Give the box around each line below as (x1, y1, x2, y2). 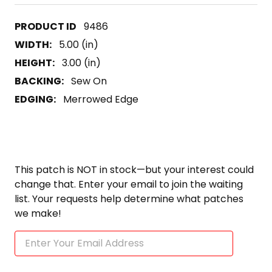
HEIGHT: (15, 55, 55, 70)
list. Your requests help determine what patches (15, 191, 243, 206)
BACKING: (15, 73, 64, 88)
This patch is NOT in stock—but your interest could (15, 162, 254, 177)
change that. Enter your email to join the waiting (15, 177, 243, 191)
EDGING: (15, 92, 56, 106)
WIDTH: (15, 37, 52, 52)
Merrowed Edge (63, 92, 138, 106)
